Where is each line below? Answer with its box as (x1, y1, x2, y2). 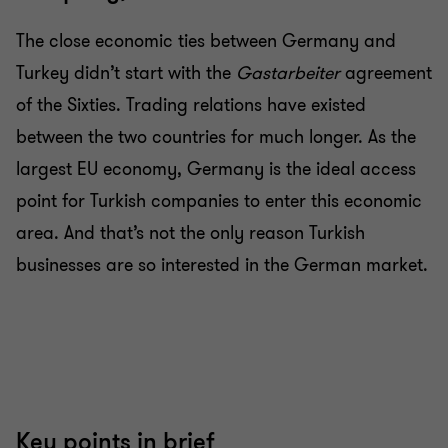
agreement (340, 61, 432, 85)
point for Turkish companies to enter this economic (16, 189, 422, 213)
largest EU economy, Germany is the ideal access (16, 157, 416, 181)
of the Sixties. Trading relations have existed (16, 93, 366, 117)
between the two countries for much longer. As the (16, 125, 416, 149)
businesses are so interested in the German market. (16, 253, 428, 277)
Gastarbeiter (236, 61, 340, 85)
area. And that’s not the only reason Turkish (16, 221, 365, 245)
